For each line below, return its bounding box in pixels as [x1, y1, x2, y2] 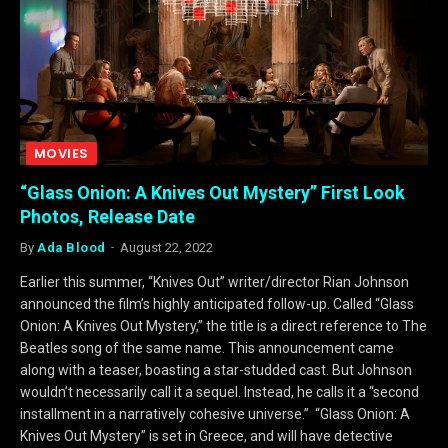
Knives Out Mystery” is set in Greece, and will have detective [20, 428, 393, 445]
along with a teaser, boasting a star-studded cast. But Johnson [20, 362, 412, 379]
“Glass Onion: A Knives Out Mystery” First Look [20, 182, 405, 204]
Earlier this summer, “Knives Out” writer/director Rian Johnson [20, 274, 409, 291]
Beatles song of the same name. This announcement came [20, 340, 394, 357]
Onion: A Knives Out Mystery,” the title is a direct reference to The [20, 318, 427, 335]
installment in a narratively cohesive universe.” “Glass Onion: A [20, 406, 410, 423]
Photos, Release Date [20, 206, 195, 228]
